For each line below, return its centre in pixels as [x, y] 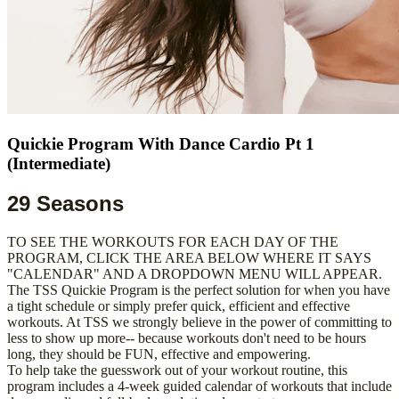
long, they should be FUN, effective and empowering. [159, 354]
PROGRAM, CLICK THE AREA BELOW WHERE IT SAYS [189, 257]
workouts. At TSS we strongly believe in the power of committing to [199, 322]
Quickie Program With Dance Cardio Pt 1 [161, 143]
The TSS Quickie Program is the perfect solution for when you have [199, 289]
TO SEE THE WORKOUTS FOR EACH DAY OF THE [173, 241]
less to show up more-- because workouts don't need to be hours [187, 338]
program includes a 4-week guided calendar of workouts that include [199, 386]
